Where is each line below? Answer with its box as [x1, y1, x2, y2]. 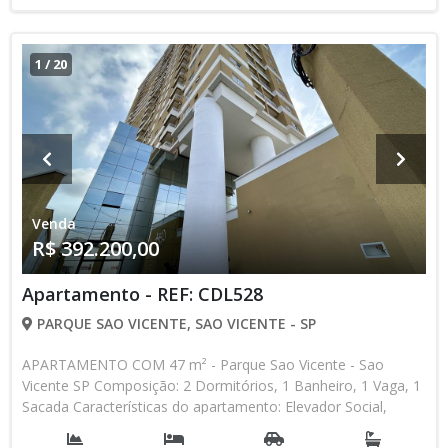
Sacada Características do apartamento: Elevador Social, [22, 397, 387, 416]
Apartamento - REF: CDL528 [22, 282, 263, 306]
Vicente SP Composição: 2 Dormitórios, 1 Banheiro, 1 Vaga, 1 [22, 376, 421, 395]
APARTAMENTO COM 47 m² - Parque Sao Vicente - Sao [22, 355, 384, 374]
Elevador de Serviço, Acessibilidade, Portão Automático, [22, 418, 384, 437]
